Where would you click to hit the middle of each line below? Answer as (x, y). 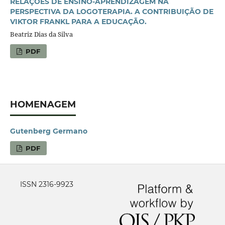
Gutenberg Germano (48, 131)
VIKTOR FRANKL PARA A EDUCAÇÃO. (78, 21)
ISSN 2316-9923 (46, 184)
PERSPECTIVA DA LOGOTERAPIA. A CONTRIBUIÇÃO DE (111, 11)
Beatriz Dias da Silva (41, 34)
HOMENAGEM (43, 104)
